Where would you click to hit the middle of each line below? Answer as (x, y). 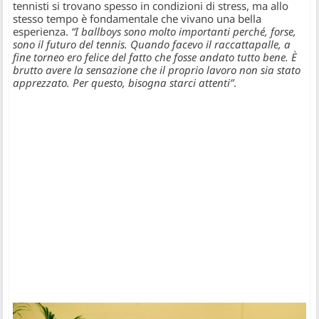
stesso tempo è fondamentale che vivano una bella (137, 19)
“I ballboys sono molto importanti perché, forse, (184, 32)
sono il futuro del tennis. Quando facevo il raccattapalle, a (152, 45)
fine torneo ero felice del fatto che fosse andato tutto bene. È (155, 57)
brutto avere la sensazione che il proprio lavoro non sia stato (157, 70)
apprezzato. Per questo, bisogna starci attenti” (124, 83)
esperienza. (42, 32)
